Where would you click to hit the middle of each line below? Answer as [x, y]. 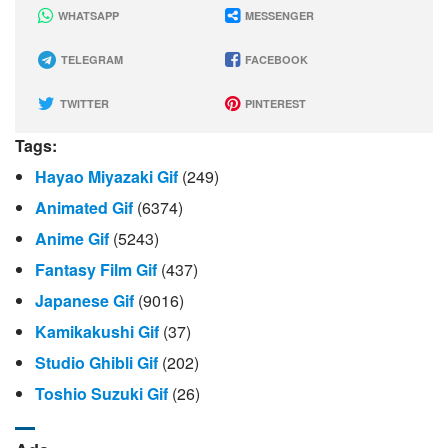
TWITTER [83, 103]
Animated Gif [84, 207]
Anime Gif [72, 238]
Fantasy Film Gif [96, 269]
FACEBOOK [274, 59]
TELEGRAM [90, 59]
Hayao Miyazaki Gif [106, 176]
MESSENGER [277, 15]
